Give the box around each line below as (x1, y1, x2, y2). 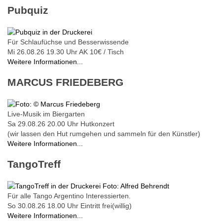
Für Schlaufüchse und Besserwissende (7, 37, 129, 46)
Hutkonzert (80, 119, 114, 128)
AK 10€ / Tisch (79, 47, 124, 56)
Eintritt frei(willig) (80, 201, 132, 210)
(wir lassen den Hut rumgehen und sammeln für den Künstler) (7, 129, 200, 138)
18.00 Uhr (47, 201, 78, 210)
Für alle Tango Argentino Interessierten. (7, 191, 131, 200)
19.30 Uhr (46, 47, 77, 56)
